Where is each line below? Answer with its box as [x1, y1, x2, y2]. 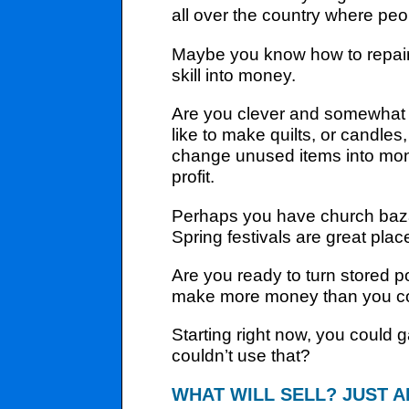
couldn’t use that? [172, 345, 311, 366]
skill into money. [172, 64, 297, 85]
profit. [172, 166, 215, 187]
